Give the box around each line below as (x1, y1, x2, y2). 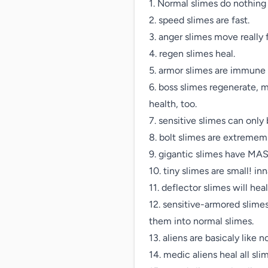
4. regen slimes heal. (149, 48, 235, 59)
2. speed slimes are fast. (149, 14, 249, 26)
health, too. (149, 98, 197, 109)
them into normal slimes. (149, 215, 254, 227)
